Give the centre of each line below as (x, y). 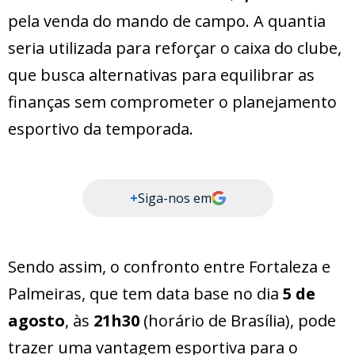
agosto (36, 321)
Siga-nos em (174, 198)
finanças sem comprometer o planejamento (172, 102)
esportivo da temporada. (101, 129)
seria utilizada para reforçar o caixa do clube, (175, 48)
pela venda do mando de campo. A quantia (167, 21)
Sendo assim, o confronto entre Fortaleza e (169, 267)
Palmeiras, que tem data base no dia (145, 294)
